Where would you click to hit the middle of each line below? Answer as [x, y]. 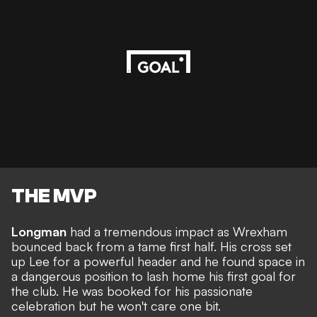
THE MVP [54, 196]
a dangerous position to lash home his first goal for [154, 276]
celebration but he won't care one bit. [116, 305]
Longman [39, 231]
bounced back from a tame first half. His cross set [151, 246]
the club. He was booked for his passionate [132, 290]
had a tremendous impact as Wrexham [177, 231]
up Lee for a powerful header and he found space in [158, 261]
